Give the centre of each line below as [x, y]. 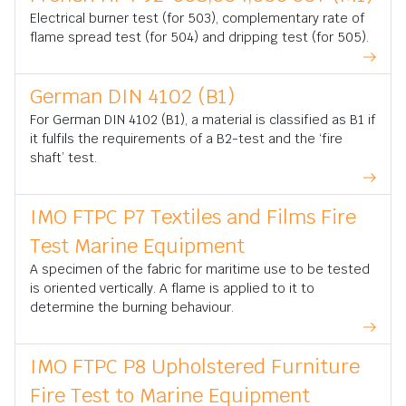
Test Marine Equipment [137, 246]
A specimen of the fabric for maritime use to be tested [200, 270]
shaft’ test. [63, 158]
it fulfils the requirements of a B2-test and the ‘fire [186, 139]
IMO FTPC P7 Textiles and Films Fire [193, 217]
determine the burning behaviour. [132, 308]
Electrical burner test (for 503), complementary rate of [197, 19]
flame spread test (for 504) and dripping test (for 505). [199, 38]
